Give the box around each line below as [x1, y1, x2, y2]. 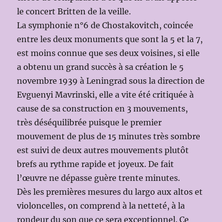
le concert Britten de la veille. [17, 6, 131, 17]
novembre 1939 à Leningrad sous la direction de [17, 76, 205, 86]
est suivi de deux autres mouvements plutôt [17, 145, 189, 156]
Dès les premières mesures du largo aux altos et [17, 187, 203, 197]
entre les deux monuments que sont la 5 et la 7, [17, 34, 203, 45]
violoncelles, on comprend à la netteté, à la [17, 201, 185, 211]
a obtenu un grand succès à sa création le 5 [17, 62, 184, 72]
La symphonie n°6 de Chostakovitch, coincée [17, 20, 194, 31]
